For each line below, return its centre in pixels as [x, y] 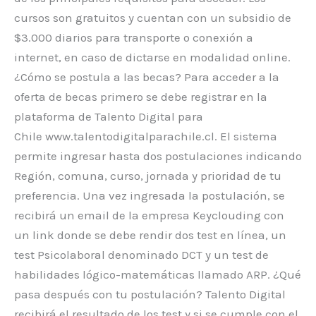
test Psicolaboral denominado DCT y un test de [141, 254]
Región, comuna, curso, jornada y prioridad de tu [148, 175]
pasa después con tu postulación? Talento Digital [150, 294]
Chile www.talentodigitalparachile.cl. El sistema [146, 136]
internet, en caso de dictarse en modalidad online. [152, 57]
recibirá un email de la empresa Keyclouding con [149, 215]
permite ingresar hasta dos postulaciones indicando [158, 156]
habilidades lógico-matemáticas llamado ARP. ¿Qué [158, 274]
